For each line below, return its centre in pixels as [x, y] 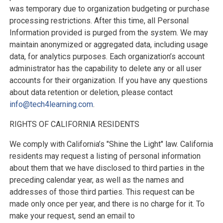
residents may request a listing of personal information [105, 156]
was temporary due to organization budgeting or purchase [109, 9]
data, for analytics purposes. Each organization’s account [107, 57]
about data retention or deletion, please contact [91, 93]
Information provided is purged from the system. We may [109, 33]
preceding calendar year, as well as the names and [96, 180]
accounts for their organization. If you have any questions [108, 81]
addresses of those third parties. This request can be [102, 192]
